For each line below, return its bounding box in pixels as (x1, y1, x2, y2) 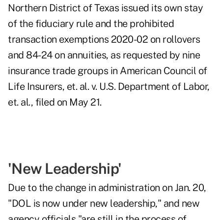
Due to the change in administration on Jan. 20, (8, 182, 206, 194)
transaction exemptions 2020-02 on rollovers (8, 33, 200, 46)
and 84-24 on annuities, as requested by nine (8, 49, 200, 61)
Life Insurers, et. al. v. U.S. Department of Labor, (8, 81, 210, 93)
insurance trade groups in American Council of (8, 65, 207, 77)
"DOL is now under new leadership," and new (8, 197, 199, 210)
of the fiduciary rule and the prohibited (8, 18, 174, 30)
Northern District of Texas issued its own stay (8, 2, 203, 14)
